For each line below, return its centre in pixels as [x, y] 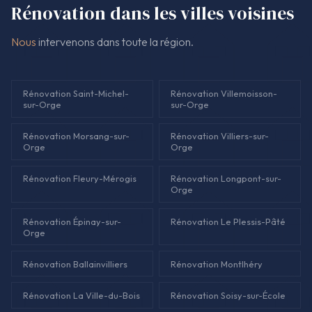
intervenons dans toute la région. [115, 42]
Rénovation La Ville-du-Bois [81, 295]
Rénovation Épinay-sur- [72, 221]
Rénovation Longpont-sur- [226, 179]
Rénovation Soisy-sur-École [228, 295]
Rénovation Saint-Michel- [76, 94]
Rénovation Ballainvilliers [75, 264]
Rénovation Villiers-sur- [220, 136]
